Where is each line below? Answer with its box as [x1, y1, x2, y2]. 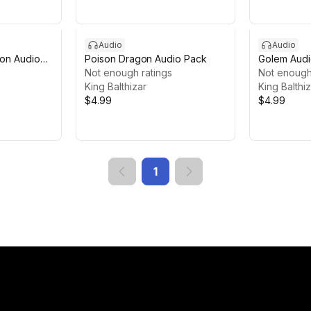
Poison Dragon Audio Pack [85, 53, 207, 65]
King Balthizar [85, 81, 146, 92]
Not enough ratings [85, 67, 172, 78]
